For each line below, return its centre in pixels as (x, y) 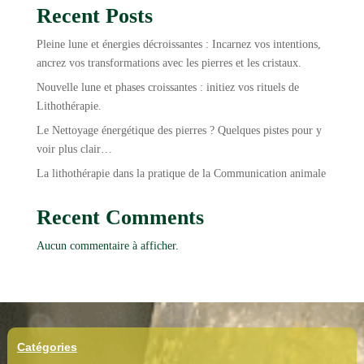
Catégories (47, 347)
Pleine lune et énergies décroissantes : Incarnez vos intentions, (178, 44)
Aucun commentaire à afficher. (107, 245)
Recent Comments (120, 217)
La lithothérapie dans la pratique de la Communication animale (181, 173)
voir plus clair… (74, 149)
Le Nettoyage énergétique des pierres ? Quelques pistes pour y (179, 130)
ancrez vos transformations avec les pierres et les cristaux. (169, 63)
